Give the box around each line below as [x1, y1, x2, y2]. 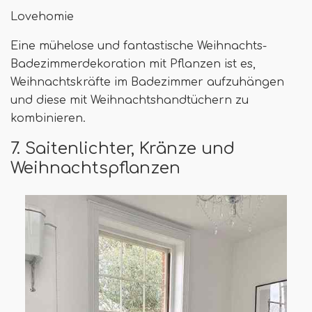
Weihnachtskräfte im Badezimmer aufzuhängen [10, 76, 284, 89]
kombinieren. [10, 112, 86, 125]
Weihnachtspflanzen [10, 159, 180, 178]
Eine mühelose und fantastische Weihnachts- [10, 40, 267, 53]
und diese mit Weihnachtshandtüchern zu [10, 94, 249, 107]
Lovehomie [10, 10, 74, 24]
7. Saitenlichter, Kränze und [10, 139, 235, 158]
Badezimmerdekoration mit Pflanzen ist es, [10, 58, 256, 71]
